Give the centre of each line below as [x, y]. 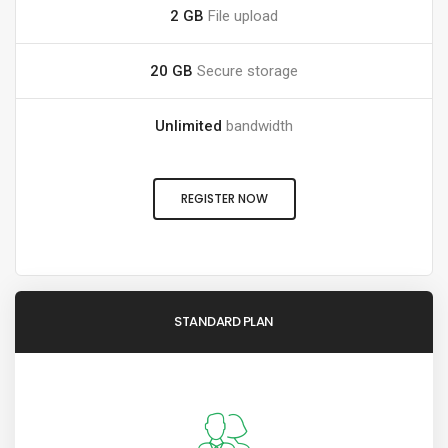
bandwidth [257, 125]
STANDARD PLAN [224, 321]
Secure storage [245, 70]
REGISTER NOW [224, 198]
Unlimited [188, 125]
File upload [241, 15]
